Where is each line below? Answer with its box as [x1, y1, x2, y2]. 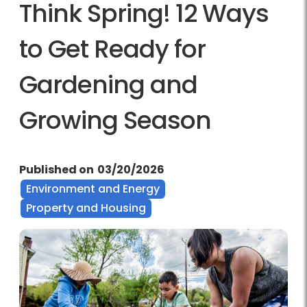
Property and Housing [26, 200, 146, 217]
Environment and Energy [26, 181, 160, 197]
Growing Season [19, 103, 211, 138]
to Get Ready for [19, 32, 206, 67]
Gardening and [19, 67, 197, 103]
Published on [19, 162, 94, 178]
